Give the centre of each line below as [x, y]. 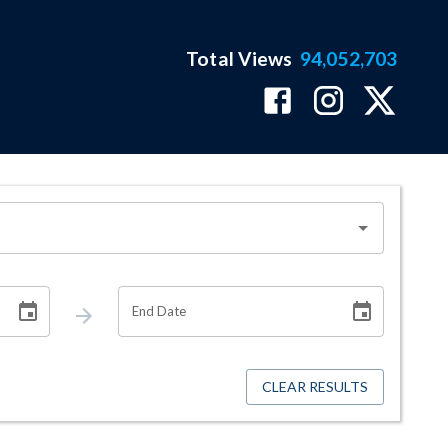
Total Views [239, 58]
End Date [159, 310]
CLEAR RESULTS [315, 387]
